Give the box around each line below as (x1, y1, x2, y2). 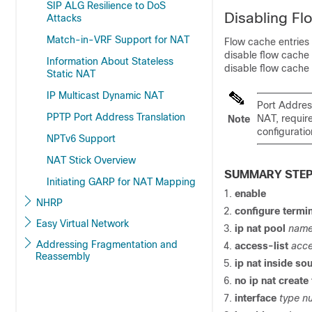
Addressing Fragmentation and (36, 239, 178, 250)
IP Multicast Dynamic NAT (47, 90, 164, 101)
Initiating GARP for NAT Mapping (47, 176, 196, 187)
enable (235, 188, 266, 199)
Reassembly (36, 251, 90, 262)
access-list (235, 240, 291, 251)
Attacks (47, 13, 81, 24)
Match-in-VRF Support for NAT (47, 34, 189, 45)
